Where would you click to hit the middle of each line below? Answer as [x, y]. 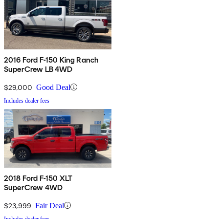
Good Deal [53, 87]
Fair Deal [50, 205]
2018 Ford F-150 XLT [39, 178]
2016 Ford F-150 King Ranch [52, 60]
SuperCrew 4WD [33, 187]
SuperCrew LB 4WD [38, 69]
